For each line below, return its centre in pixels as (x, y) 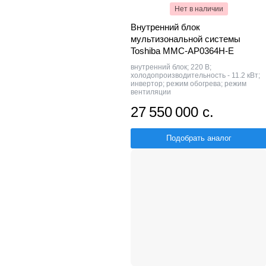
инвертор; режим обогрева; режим (189, 83)
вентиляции (151, 92)
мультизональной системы (186, 39)
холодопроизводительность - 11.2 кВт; (195, 75)
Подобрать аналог (199, 138)
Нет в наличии (199, 9)
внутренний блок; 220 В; (171, 67)
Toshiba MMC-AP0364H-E (182, 50)
